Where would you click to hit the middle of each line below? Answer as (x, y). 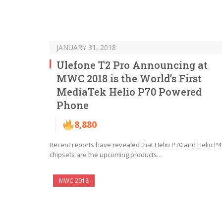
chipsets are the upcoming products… (106, 155)
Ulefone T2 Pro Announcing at (132, 65)
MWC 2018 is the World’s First (129, 79)
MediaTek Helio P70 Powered (129, 92)
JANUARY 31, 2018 (86, 48)
